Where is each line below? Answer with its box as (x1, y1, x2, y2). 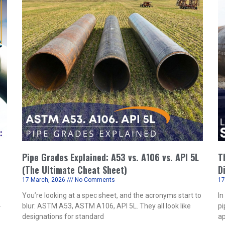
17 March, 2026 (22, 176, 67, 183)
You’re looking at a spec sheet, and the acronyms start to (22, 191, 201, 199)
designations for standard (22, 212, 104, 220)
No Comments (73, 176, 115, 183)
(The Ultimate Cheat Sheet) (22, 163, 127, 176)
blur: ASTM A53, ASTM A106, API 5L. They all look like (22, 202, 191, 210)
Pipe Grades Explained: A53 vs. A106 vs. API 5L (22, 151, 199, 164)
